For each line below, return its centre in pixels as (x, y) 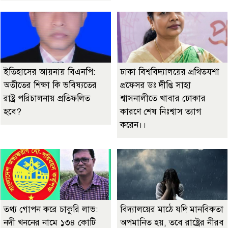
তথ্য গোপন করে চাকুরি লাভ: (51, 210)
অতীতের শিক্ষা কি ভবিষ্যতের (50, 85)
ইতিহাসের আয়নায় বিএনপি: (49, 72)
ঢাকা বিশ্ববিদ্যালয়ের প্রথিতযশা (170, 72)
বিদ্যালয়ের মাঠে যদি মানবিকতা (172, 210)
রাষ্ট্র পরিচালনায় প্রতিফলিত (47, 99)
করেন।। (133, 125)
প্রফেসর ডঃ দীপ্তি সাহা (155, 85)
